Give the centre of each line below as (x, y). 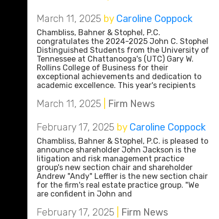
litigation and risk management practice (110, 159)
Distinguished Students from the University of (123, 50)
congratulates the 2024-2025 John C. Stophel (122, 41)
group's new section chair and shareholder (115, 167)
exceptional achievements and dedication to (119, 77)
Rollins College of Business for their (102, 68)
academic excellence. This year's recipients (116, 85)
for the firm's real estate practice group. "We (118, 185)
